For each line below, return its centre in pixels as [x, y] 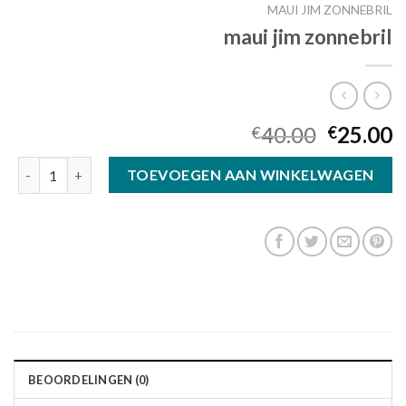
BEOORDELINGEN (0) [89, 380]
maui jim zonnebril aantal [94, 167]
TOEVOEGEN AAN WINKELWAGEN [250, 175]
